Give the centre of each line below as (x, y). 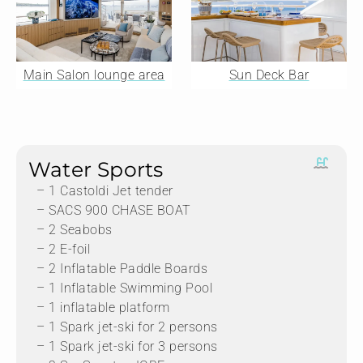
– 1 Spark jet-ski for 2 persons (127, 327)
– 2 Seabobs (75, 229)
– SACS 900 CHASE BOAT (114, 210)
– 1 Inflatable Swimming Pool (124, 288)
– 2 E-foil (63, 249)
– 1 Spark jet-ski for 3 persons (127, 346)
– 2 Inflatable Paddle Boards (122, 268)
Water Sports (96, 169)
